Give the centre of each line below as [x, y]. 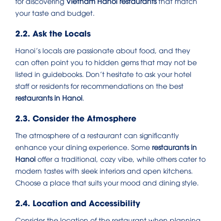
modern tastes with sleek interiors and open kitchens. [104, 170]
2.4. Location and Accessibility [78, 202]
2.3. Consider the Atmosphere [76, 117]
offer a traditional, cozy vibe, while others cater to [121, 158]
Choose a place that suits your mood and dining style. [107, 182]
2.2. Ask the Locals [53, 33]
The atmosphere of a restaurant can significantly [97, 135]
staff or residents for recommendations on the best [99, 85]
